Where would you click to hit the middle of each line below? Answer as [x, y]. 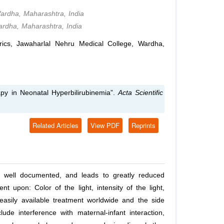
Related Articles [55, 125]
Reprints [143, 125]
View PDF [105, 125]
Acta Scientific [139, 93]
